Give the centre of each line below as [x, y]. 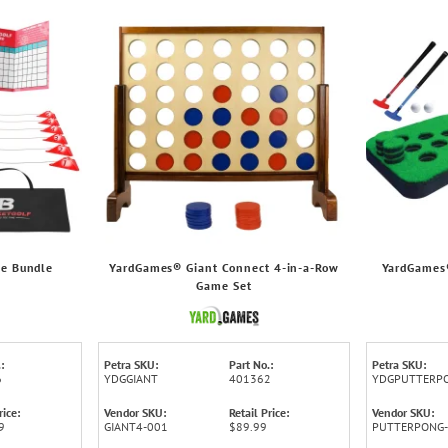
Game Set [224, 285]
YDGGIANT [130, 378]
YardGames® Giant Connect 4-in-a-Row [224, 267]
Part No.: [251, 364]
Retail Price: [259, 412]
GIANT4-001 [135, 426]
